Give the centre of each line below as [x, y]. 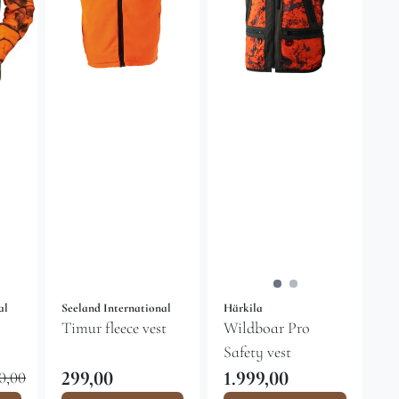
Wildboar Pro [267, 327]
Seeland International [116, 308]
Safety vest [258, 351]
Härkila [244, 308]
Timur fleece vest [114, 327]
